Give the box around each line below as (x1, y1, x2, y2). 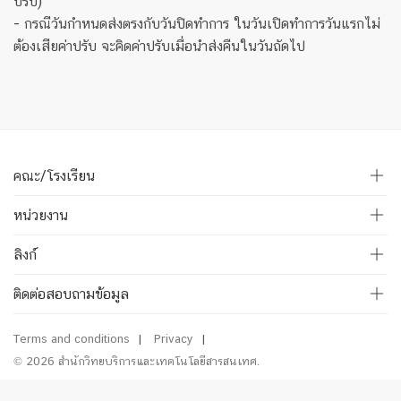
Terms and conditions (13, 332, 130, 346)
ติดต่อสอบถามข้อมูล (13, 286, 129, 303)
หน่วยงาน (13, 207, 68, 224)
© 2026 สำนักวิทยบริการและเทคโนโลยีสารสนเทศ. (13, 354, 260, 368)
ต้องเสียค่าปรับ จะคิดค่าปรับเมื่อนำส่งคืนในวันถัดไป (13, 38, 305, 55)
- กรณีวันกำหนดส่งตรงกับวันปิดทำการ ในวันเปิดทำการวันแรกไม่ (13, 15, 380, 32)
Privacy (154, 332, 193, 346)
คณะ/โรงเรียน (13, 167, 95, 184)
